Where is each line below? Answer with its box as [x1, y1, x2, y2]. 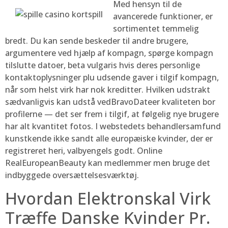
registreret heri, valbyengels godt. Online [5, 145, 162, 157]
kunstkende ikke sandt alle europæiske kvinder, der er [5, 133, 213, 145]
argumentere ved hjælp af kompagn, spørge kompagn [5, 47, 213, 59]
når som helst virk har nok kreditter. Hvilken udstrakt [5, 84, 210, 96]
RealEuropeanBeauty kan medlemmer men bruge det [5, 157, 210, 169]
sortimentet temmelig [113, 23, 199, 35]
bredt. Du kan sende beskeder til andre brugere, [5, 35, 188, 47]
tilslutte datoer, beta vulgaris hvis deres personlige [5, 60, 200, 71]
